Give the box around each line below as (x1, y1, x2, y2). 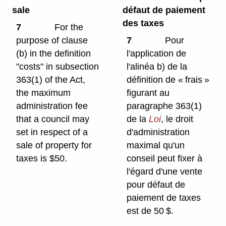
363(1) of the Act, (16, 75, 86, 85)
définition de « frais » (127, 75, 210, 85)
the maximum (16, 88, 71, 98)
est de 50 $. (127, 206, 174, 216)
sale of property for (16, 140, 92, 151)
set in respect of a (16, 127, 88, 138)
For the (51, 22, 83, 33)
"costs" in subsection (16, 62, 99, 72)
